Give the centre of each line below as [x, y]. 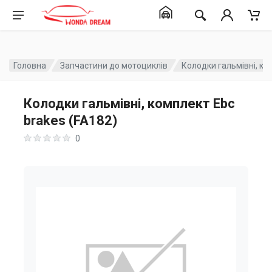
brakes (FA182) [70, 121]
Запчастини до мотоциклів [114, 65]
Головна [30, 65]
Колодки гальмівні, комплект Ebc [129, 104]
